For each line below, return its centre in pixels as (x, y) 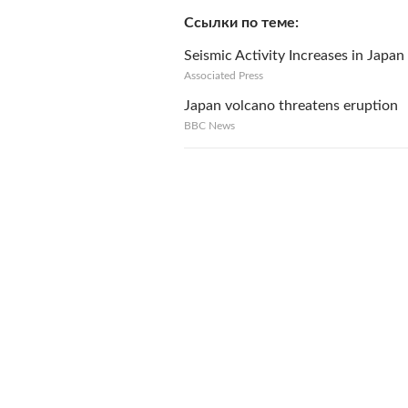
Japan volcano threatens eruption (291, 106)
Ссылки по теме (240, 23)
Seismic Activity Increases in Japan (294, 56)
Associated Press (224, 76)
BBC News (209, 126)
